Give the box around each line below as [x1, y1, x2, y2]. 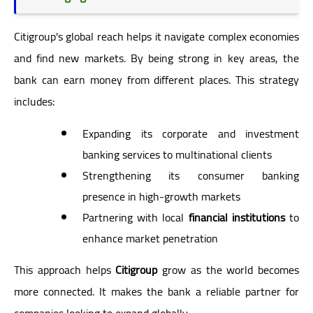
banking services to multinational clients [82, 143, 272, 165]
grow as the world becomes [157, 259, 299, 280]
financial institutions [188, 206, 285, 228]
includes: [14, 90, 54, 112]
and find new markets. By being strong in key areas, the [14, 47, 299, 68]
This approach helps [14, 259, 116, 280]
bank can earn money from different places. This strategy [14, 68, 299, 90]
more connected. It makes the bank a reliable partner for [14, 280, 299, 302]
